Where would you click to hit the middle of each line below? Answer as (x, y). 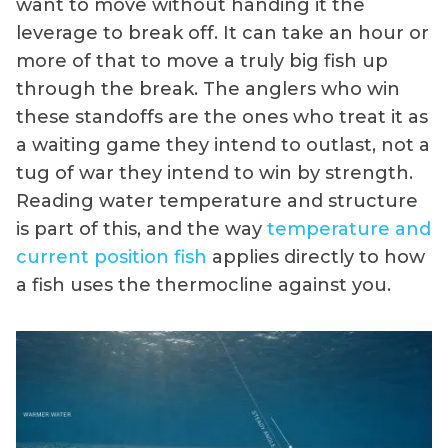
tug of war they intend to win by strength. (214, 172)
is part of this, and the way (141, 228)
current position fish (111, 256)
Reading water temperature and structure (217, 200)
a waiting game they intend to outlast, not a (223, 144)
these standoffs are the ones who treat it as (222, 116)
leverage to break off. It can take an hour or (222, 32)
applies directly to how (316, 256)
